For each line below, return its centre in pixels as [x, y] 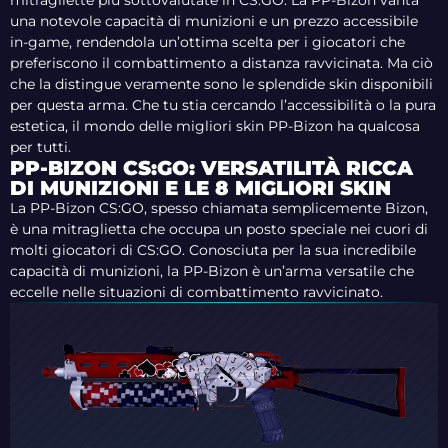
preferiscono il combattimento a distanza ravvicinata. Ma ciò [221, 63]
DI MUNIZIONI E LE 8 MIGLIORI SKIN [200, 188]
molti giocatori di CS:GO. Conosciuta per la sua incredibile [213, 250]
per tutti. [40, 147]
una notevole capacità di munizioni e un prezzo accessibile [214, 21]
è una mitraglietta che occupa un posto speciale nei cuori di [219, 229]
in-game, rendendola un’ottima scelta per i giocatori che [207, 42]
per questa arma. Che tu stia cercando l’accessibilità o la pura [223, 105]
